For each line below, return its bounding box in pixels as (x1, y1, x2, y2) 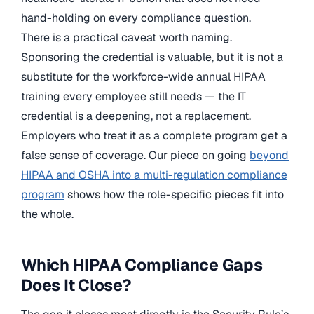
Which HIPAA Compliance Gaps (21, 254, 263, 275)
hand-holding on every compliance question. (21, 10, 251, 25)
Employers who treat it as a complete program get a (21, 128, 287, 143)
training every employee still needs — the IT (21, 88, 246, 104)
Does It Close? (21, 274, 132, 296)
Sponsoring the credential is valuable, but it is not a (21, 49, 283, 64)
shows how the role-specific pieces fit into (64, 186, 284, 202)
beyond (250, 147, 289, 163)
